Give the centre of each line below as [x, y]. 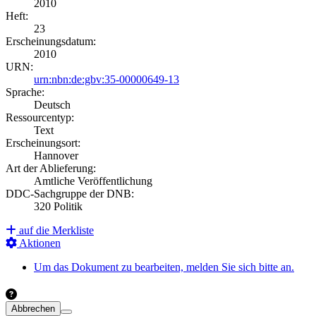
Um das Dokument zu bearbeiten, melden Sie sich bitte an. [164, 267]
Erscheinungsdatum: [51, 41]
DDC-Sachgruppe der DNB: [70, 193]
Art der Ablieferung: [51, 168]
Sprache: [25, 92]
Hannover [56, 155]
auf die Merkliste [55, 230]
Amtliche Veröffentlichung [93, 181]
